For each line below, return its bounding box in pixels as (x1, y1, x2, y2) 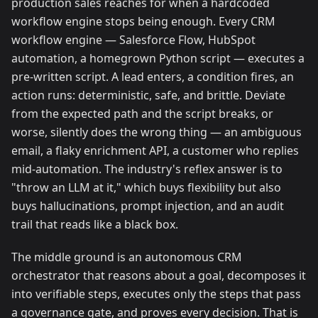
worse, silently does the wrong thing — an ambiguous (11, 124, 302, 141)
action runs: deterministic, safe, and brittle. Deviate (11, 87, 285, 104)
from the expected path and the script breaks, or (11, 106, 273, 122)
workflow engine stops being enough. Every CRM (11, 13, 275, 30)
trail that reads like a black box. (11, 216, 178, 233)
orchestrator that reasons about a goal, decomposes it (11, 268, 306, 284)
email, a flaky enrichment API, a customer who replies (11, 143, 299, 159)
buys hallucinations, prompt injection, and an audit (11, 198, 284, 214)
